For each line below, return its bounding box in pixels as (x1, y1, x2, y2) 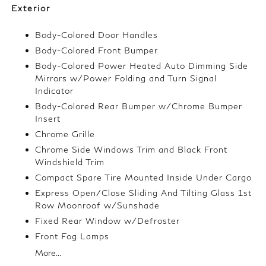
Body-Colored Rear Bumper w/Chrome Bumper (35, 101, 243, 112)
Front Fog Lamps (35, 231, 110, 242)
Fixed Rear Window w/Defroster (35, 216, 180, 226)
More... (35, 248, 62, 258)
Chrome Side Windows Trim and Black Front (35, 144, 228, 155)
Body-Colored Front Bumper (35, 45, 159, 56)
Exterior (11, 3, 51, 14)
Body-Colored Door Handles (35, 30, 159, 40)
